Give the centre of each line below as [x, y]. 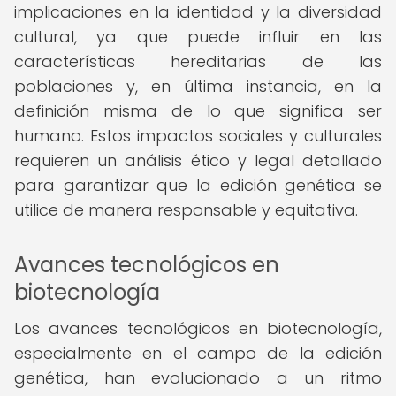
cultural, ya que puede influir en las [198, 37]
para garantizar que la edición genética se [198, 185]
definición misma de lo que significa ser [198, 111]
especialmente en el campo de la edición [198, 353]
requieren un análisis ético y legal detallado [198, 160]
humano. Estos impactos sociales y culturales [198, 136]
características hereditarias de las [198, 61]
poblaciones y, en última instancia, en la [198, 86]
